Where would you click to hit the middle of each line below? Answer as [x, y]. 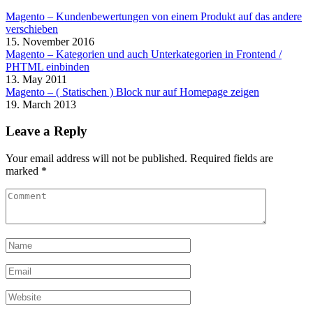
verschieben [32, 29]
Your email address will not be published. [96, 159]
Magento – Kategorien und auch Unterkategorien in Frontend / [144, 54]
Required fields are [232, 159]
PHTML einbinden [48, 66]
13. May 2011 [36, 79]
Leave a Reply [46, 131]
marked [23, 171]
